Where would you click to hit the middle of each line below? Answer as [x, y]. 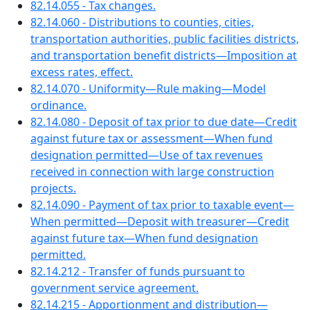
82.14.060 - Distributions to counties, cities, [142, 22]
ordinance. [58, 105]
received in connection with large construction [152, 172]
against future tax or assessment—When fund [152, 138]
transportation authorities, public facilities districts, [165, 39]
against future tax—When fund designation [144, 238]
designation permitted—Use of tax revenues [147, 155]
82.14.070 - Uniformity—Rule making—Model [148, 89]
